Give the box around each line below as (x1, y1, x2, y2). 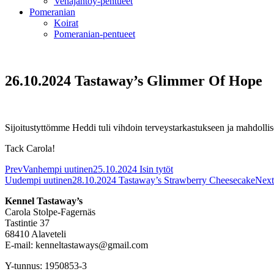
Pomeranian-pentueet (54, 28, 135, 39)
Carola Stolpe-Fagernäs (5, 206, 95, 217)
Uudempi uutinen (5, 174, 72, 185)
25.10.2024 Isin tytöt (93, 163, 173, 174)
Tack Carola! (5, 143, 55, 154)
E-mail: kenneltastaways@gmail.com (5, 239, 148, 250)
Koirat (54, 17, 78, 28)
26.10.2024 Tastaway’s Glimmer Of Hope (5, 72, 262, 89)
